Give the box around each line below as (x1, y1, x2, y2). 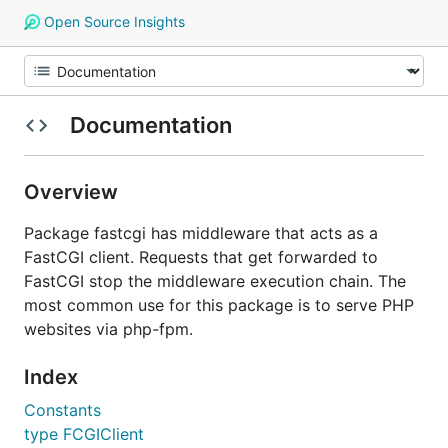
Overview (24, 180, 123, 204)
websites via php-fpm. (24, 319, 193, 339)
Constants (24, 400, 101, 420)
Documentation (64, 112, 237, 138)
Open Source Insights (39, 13, 185, 30)
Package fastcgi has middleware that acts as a (24, 223, 378, 243)
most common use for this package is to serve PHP (24, 295, 414, 315)
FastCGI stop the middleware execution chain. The (24, 271, 406, 291)
